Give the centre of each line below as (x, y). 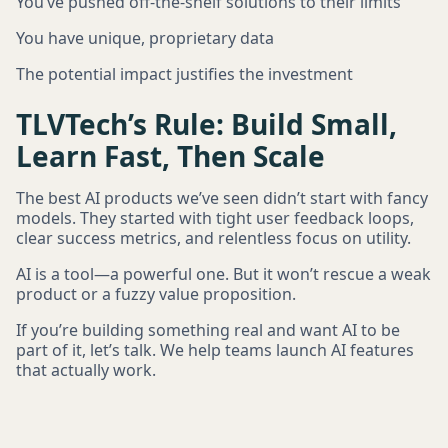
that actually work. (86, 370)
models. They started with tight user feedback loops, (215, 218)
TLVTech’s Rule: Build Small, (206, 124)
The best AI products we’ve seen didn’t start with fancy (222, 198)
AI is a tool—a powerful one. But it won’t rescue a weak (223, 274)
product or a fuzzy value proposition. (156, 294)
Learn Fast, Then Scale (170, 156)
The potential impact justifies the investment (184, 74)
